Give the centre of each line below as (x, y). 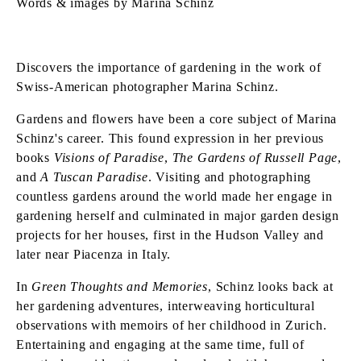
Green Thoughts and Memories (120, 286)
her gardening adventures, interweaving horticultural (166, 306)
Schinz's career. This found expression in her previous (170, 138)
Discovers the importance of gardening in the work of (169, 67)
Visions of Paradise (109, 158)
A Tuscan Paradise (94, 177)
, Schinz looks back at (271, 286)
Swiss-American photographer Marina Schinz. (147, 87)
